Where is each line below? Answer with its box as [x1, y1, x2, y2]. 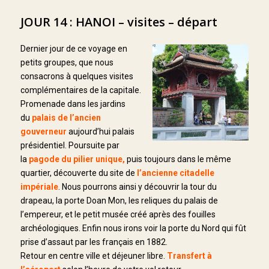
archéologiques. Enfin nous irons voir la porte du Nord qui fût [20, 223, 246, 233]
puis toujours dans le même [126, 154, 231, 164]
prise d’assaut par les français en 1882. [20, 237, 168, 247]
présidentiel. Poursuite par [20, 140, 119, 150]
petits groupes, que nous [20, 57, 113, 67]
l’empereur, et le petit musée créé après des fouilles [20, 209, 216, 219]
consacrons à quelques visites [20, 71, 133, 81]
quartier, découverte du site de [20, 168, 137, 178]
